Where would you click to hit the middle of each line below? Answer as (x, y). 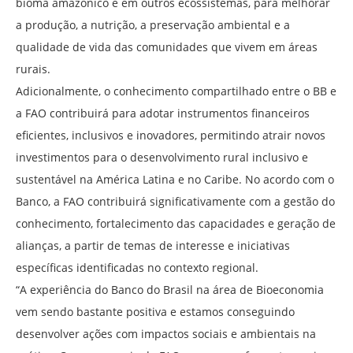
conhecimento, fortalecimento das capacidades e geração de (176, 224)
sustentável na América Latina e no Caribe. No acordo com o (175, 180)
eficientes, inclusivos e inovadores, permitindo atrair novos (171, 136)
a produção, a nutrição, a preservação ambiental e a (153, 25)
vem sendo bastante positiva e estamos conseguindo (155, 312)
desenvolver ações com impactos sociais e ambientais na (166, 334)
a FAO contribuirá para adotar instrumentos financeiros (163, 113)
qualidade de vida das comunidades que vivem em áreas (167, 47)
